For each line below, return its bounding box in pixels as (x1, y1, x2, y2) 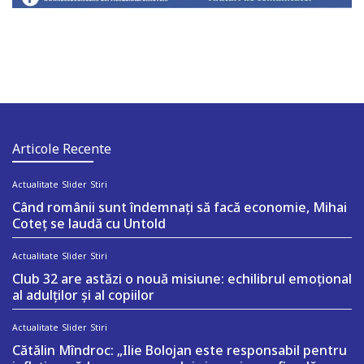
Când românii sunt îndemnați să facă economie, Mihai (12, 197, 347, 216)
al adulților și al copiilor (12, 285, 154, 304)
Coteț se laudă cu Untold (12, 214, 166, 232)
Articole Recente (12, 139, 111, 158)
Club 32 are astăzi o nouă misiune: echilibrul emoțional (12, 269, 352, 288)
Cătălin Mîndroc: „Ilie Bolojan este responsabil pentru (12, 340, 347, 359)
